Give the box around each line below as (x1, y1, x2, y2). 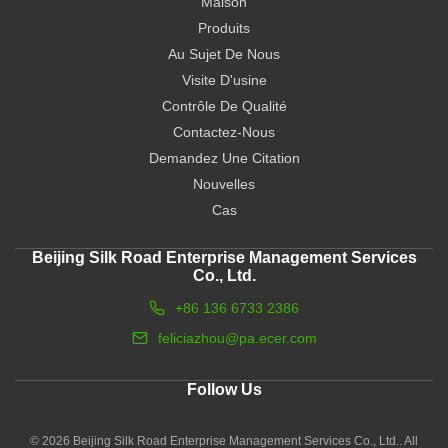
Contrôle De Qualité (161, 98, 287, 114)
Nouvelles (193, 176, 255, 192)
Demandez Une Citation (148, 150, 300, 166)
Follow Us (186, 381, 262, 398)
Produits (198, 20, 250, 36)
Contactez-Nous (173, 124, 275, 140)
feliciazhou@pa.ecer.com (157, 330, 317, 346)
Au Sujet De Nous (168, 46, 280, 62)
